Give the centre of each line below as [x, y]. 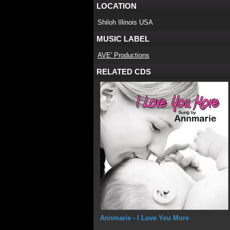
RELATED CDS [124, 72]
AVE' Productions [123, 55]
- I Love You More [160, 218]
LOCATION [117, 6]
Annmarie [116, 218]
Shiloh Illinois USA [125, 22]
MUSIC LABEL [123, 39]
